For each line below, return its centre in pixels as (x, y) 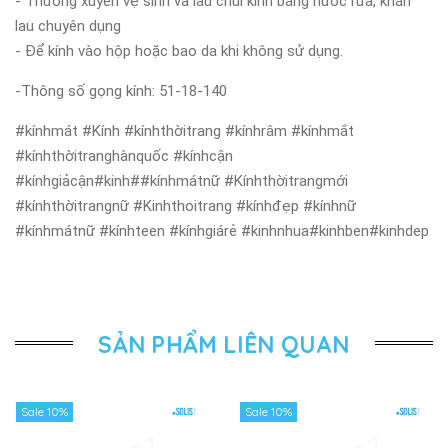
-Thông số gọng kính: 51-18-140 (121, 90)
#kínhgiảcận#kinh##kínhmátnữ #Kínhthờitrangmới (181, 180)
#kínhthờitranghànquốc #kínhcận (124, 155)
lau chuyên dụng (68, 25)
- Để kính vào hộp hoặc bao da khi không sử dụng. (179, 50)
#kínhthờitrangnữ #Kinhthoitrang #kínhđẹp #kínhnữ (185, 205)
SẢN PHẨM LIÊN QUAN (224, 344)
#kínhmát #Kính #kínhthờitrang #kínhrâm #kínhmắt (184, 130)
